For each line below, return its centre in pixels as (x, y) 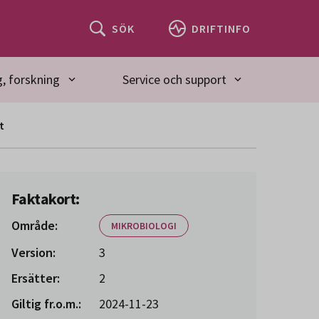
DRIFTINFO (221, 28)
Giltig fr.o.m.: (46, 304)
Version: (33, 252)
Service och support (174, 79)
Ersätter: (36, 278)
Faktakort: (46, 199)
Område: (35, 225)
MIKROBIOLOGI (144, 226)
